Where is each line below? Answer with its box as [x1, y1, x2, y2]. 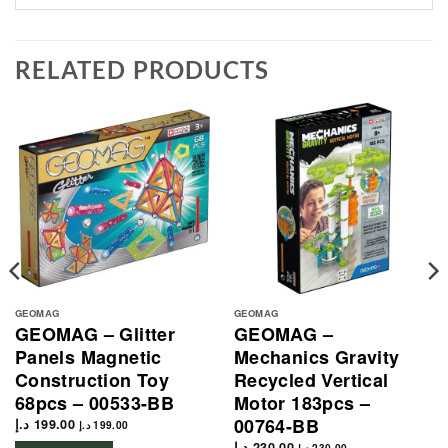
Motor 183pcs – [233, 389, 371, 416]
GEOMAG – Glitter [14, 320, 176, 347]
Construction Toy [14, 366, 170, 393]
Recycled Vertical [233, 366, 389, 393]
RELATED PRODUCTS [15, 54, 270, 84]
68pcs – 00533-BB [14, 389, 175, 416]
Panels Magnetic [14, 343, 162, 370]
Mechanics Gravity [233, 343, 400, 370]
